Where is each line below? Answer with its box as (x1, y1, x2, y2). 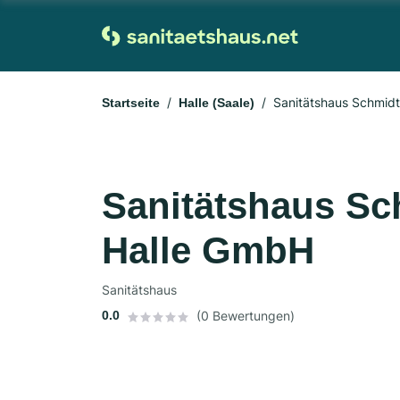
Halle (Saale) (179, 96, 254, 110)
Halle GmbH (102, 229, 314, 271)
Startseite (102, 96, 160, 110)
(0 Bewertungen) (196, 308, 295, 323)
